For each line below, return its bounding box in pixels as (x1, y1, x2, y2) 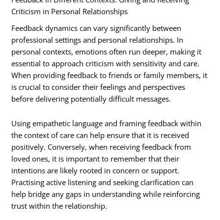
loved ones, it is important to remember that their (11, 153, 180, 164)
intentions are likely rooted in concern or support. (11, 165, 180, 175)
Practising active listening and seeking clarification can (11, 177, 194, 187)
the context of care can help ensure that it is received (11, 130, 190, 140)
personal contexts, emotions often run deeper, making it (11, 47, 202, 57)
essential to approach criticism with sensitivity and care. (11, 58, 200, 69)
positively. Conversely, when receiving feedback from (11, 141, 192, 152)
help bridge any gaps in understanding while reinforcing (11, 189, 200, 199)
